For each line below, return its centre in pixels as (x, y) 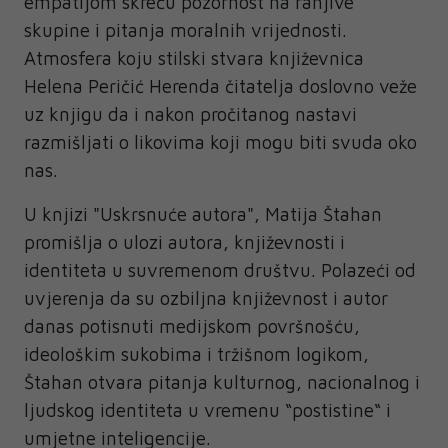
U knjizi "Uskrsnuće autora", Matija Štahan (203, 214)
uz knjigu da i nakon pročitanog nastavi (190, 114)
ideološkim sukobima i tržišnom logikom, (196, 354)
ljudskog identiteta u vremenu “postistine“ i (207, 410)
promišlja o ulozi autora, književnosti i (184, 242)
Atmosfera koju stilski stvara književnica (194, 58)
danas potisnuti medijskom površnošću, (192, 326)
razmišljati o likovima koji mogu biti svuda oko (220, 142)
